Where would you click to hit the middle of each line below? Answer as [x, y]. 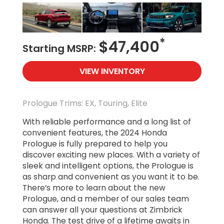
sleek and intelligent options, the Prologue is [108, 166]
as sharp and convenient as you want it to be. [111, 177]
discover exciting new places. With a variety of [111, 155]
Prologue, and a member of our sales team [106, 199]
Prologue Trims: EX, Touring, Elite [85, 103]
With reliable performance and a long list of [107, 122]
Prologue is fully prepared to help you [95, 144]
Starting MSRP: [60, 48]
